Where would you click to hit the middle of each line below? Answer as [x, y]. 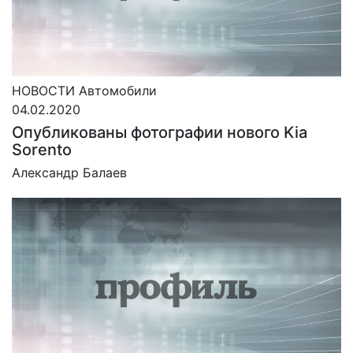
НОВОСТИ [43, 91]
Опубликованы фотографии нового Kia [160, 133]
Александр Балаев [69, 173]
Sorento [42, 150]
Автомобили [118, 91]
